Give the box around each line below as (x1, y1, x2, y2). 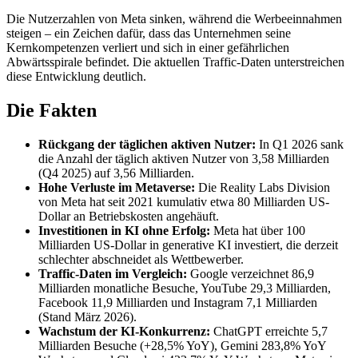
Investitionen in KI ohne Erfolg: (38, 223, 210, 237)
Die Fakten (6, 99, 97, 121)
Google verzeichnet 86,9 (187, 266, 314, 280)
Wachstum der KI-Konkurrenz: (38, 324, 210, 338)
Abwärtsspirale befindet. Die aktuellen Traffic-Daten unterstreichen (6, 54, 344, 69)
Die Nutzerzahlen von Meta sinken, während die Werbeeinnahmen (6, 11, 342, 26)
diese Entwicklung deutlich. (6, 69, 146, 83)
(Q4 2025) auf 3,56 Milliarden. (38, 165, 194, 180)
